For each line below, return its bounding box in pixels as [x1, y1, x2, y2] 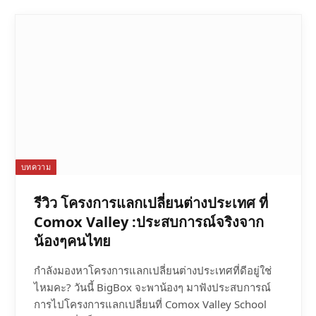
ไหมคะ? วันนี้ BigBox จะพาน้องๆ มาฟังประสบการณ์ [34, 280, 271, 295]
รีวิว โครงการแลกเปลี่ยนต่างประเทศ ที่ [34, 193, 268, 213]
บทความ [21, 162, 51, 173]
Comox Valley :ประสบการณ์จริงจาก [34, 212, 264, 232]
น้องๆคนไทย [34, 231, 111, 251]
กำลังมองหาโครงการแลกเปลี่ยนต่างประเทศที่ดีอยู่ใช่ [34, 263, 272, 278]
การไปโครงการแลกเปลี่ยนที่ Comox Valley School [34, 297, 267, 312]
